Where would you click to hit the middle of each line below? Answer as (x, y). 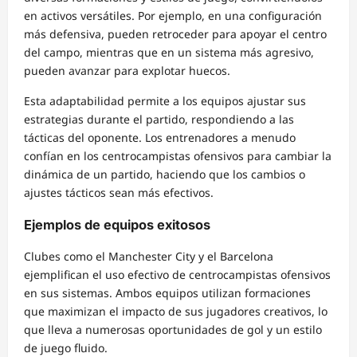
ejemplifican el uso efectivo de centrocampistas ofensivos (177, 274)
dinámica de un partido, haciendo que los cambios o (165, 175)
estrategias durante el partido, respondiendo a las (159, 120)
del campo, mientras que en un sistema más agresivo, (169, 53)
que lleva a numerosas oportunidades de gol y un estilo (173, 329)
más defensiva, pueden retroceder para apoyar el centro (175, 34)
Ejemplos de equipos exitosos (117, 224)
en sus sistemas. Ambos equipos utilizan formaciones (167, 292)
